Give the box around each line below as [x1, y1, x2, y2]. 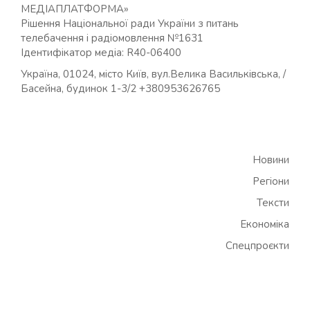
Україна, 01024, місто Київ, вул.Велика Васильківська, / [21, 66, 286, 81]
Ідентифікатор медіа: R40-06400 [21, 45, 181, 60]
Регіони [253, 174, 289, 188]
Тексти [257, 196, 289, 210]
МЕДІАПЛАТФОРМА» [21, 1, 129, 16]
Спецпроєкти [226, 239, 289, 253]
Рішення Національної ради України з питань [21, 16, 239, 30]
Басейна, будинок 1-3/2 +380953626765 [21, 81, 220, 95]
